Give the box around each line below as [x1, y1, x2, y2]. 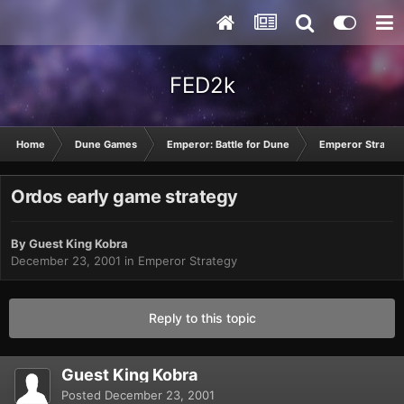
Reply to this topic [148, 310, 256, 326]
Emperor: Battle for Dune [167, 138, 289, 151]
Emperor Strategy [138, 253, 237, 269]
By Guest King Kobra [11, 236, 128, 252]
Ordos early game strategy [11, 186, 238, 208]
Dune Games [75, 138, 137, 151]
